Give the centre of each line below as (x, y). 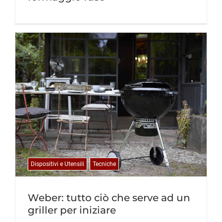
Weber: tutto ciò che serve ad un (109, 197)
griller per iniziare (72, 210)
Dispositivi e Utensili (57, 164)
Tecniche (104, 164)
